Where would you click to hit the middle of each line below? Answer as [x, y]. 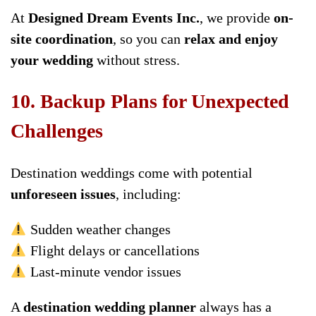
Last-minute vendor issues [104, 272]
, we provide [237, 17]
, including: [148, 194]
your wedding [52, 60]
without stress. [136, 60]
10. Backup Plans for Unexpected [150, 102]
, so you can [148, 38]
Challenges [57, 131]
